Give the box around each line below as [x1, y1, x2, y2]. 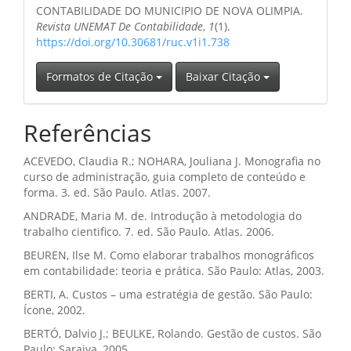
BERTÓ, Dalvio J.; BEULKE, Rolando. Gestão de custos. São [24, 326, 321, 342]
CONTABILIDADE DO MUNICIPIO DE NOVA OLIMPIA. [36, 3, 303, 19]
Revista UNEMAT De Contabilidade [36, 19, 203, 34]
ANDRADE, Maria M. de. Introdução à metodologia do [24, 208, 302, 224]
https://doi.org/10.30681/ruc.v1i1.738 [36, 34, 230, 50]
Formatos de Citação [46, 69, 156, 85]
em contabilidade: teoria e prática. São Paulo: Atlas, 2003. [24, 263, 324, 279]
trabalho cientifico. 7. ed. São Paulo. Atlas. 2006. [24, 224, 274, 240]
